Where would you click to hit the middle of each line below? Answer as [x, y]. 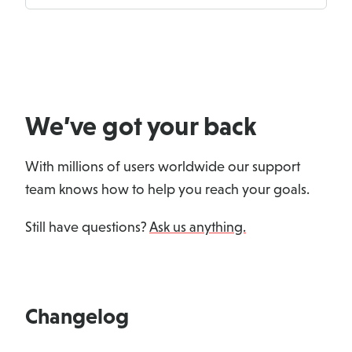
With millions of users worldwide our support [163, 167]
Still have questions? [87, 227]
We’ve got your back [141, 126]
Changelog [77, 315]
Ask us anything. [198, 227]
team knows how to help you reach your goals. [167, 190]
